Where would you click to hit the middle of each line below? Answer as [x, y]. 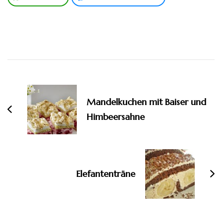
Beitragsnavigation [81, 69]
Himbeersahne [116, 116]
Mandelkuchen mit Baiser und [146, 102]
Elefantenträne [106, 173]
